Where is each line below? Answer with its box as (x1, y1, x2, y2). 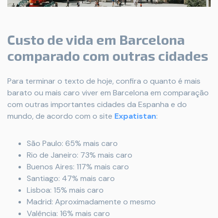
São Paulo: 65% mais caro (27, 138, 118, 149)
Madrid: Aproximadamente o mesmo (27, 197, 156, 207)
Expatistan (114, 111, 156, 122)
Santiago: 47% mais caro (27, 173, 115, 184)
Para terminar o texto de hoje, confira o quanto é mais (7, 76, 200, 87)
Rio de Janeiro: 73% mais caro (27, 150, 132, 161)
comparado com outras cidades (7, 47, 208, 64)
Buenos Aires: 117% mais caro (27, 162, 129, 172)
